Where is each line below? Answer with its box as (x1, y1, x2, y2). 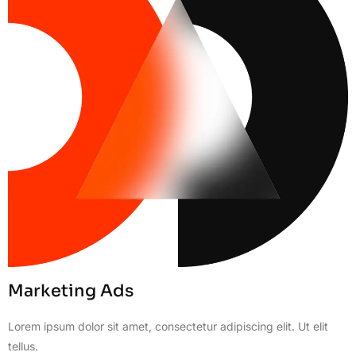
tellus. (8, 339, 38, 354)
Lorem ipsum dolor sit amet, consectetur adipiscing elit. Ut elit (8, 319, 328, 334)
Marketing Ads (8, 281, 133, 302)
